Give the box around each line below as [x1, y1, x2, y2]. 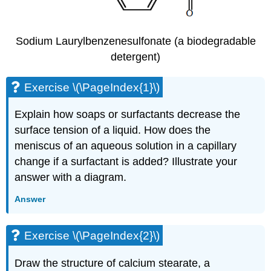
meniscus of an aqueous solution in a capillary [15, 140, 237, 152]
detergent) [111, 51, 160, 64]
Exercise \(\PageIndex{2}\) [24, 229, 160, 243]
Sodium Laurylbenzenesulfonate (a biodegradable [15, 35, 256, 48]
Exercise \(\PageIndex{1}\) [24, 80, 160, 94]
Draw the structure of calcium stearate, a [15, 257, 211, 270]
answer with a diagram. [15, 171, 127, 184]
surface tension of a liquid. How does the [15, 124, 211, 137]
